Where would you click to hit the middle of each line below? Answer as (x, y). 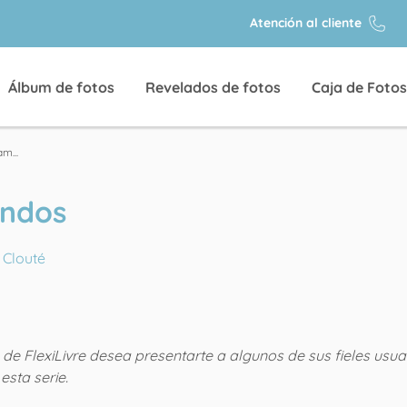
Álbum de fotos (61, 87)
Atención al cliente (308, 22)
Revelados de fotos (213, 87)
